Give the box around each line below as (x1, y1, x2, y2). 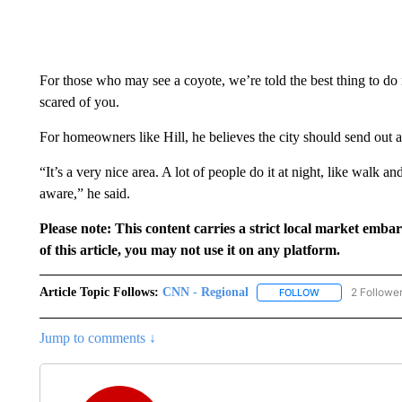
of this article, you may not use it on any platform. (39, 242, 340, 258)
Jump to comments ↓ (39, 330, 156, 346)
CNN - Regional (162, 285, 249, 299)
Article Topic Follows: (39, 285, 159, 299)
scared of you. (39, 94, 119, 109)
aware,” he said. (39, 186, 130, 201)
